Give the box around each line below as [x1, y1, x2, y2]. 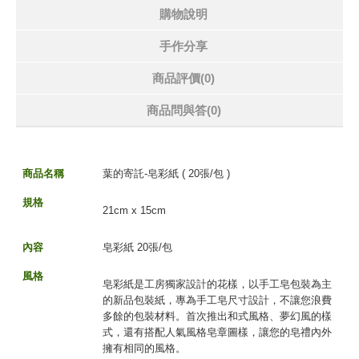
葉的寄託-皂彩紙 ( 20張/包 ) [103, 167, 230, 179]
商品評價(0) [152, 71, 215, 85]
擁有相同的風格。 [103, 342, 186, 354]
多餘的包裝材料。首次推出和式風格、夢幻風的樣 [103, 310, 332, 322]
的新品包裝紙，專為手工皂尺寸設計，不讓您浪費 [103, 294, 332, 306]
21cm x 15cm [103, 204, 166, 216]
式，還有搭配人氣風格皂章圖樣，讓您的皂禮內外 [103, 326, 332, 338]
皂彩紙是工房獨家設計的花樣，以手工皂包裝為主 [103, 278, 332, 290]
